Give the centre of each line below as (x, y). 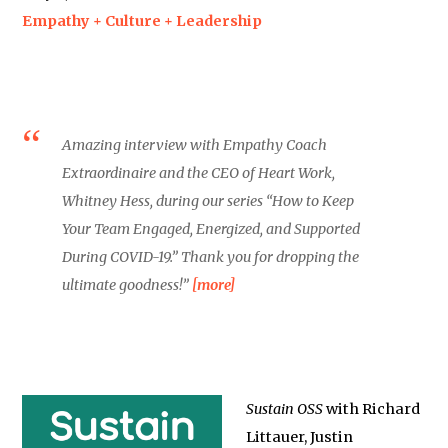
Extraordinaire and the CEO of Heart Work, (199, 173)
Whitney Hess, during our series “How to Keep (208, 201)
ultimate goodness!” (127, 285)
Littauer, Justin (300, 437)
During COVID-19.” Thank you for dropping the (211, 257)
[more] (214, 285)
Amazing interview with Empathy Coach (195, 145)
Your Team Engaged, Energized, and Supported (211, 229)
